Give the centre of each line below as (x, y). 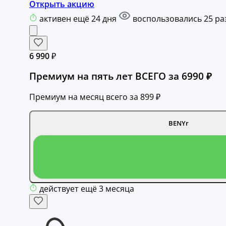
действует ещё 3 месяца (87, 188)
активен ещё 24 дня (79, 18)
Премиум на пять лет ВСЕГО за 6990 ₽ (121, 76)
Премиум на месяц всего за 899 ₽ (95, 97)
